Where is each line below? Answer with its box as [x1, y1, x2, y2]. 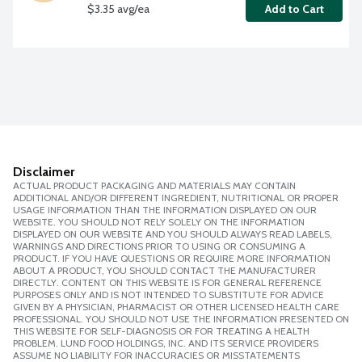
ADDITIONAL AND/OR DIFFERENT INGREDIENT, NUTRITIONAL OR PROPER [13, 192, 339, 204]
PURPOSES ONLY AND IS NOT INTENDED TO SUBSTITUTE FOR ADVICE [13, 288, 324, 301]
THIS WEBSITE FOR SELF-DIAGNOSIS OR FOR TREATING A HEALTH [13, 325, 309, 338]
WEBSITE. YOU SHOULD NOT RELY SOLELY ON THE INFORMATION [13, 216, 305, 229]
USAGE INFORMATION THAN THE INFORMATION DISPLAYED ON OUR [13, 204, 317, 217]
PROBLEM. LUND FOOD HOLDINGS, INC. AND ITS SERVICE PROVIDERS [13, 337, 318, 350]
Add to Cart [264, 2, 324, 17]
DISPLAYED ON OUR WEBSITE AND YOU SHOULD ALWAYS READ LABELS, [13, 228, 332, 241]
